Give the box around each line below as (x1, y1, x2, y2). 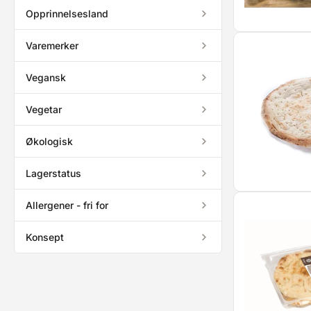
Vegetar (26, 103, 62, 115)
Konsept (26, 231, 64, 243)
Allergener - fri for (26, 199, 108, 211)
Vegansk (26, 72, 66, 83)
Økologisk (26, 135, 73, 147)
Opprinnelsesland (26, 8, 108, 19)
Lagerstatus (26, 167, 81, 179)
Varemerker (26, 40, 78, 51)
